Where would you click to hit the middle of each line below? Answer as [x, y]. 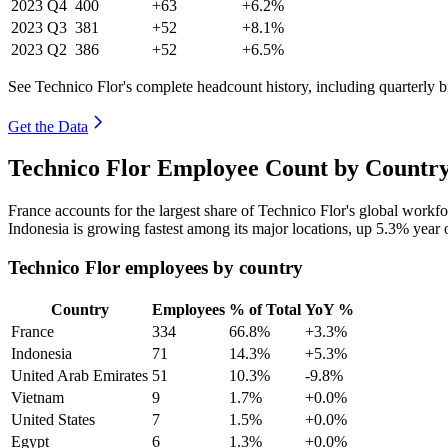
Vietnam [37, 397]
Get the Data [48, 126]
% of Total [265, 309]
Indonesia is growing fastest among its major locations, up [192, 229]
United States [53, 419]
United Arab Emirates [79, 375]
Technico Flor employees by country [155, 268]
